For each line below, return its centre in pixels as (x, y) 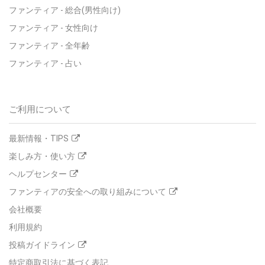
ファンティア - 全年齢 (49, 45)
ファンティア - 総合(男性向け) (65, 10)
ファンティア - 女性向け (54, 28)
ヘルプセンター (38, 174)
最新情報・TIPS (39, 138)
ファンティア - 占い (45, 63)
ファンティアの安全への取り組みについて (88, 191)
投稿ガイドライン (42, 245)
